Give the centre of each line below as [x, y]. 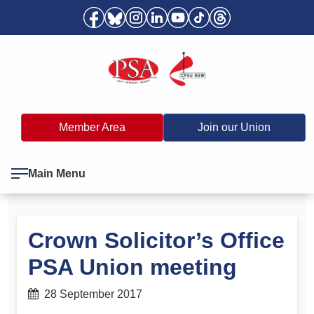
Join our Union [234, 127]
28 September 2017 [90, 294]
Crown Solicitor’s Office [156, 240]
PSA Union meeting [132, 267]
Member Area [92, 127]
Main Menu [57, 173]
